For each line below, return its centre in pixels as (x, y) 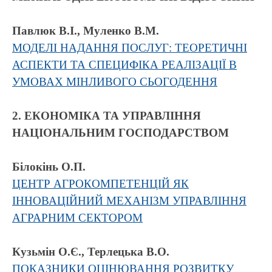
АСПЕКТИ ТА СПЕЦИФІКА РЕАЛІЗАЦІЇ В (124, 65)
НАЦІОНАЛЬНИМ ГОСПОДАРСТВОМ (121, 133)
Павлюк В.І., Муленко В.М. (86, 31)
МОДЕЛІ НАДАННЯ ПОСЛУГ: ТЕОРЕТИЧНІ (130, 48)
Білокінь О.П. (49, 167)
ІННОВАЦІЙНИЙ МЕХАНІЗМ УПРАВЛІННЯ (129, 201)
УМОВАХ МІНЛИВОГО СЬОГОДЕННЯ (115, 82)
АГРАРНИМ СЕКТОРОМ (77, 218)
